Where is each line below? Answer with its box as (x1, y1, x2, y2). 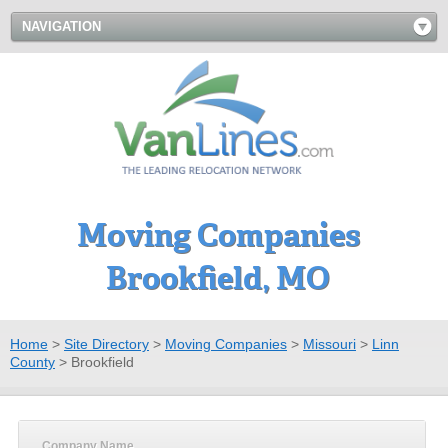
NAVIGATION (22, 19, 101, 34)
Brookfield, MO (106, 258, 330, 298)
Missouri (303, 335, 356, 352)
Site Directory (64, 335, 149, 352)
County (10, 353, 55, 370)
